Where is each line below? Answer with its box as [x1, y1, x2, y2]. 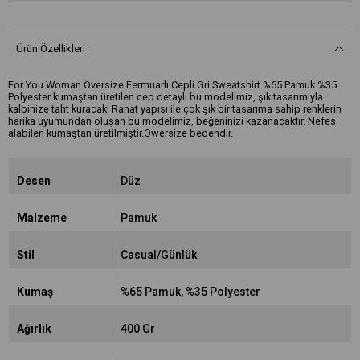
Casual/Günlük [120, 248, 197, 261]
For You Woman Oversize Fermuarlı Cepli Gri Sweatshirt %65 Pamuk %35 [8, 79, 337, 91]
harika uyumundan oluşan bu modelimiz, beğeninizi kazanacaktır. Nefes [8, 115, 336, 127]
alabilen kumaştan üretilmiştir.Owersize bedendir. [8, 127, 233, 139]
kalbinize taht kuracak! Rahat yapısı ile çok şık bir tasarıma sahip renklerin [8, 103, 342, 115]
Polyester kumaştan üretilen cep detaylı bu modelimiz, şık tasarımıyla [8, 91, 323, 103]
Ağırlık [17, 322, 51, 335]
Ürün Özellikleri [16, 43, 85, 55]
